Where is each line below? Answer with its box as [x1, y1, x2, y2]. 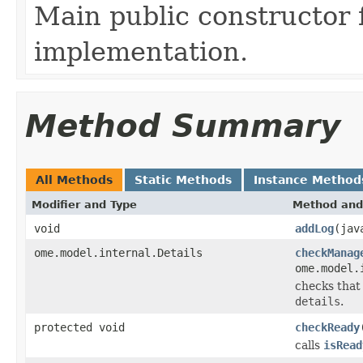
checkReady [295, 320, 360, 334]
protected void [34, 320, 125, 334]
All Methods [36, 173, 113, 186]
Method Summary [25, 107, 340, 144]
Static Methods [135, 173, 232, 186]
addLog [295, 221, 334, 235]
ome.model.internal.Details [34, 246, 203, 259]
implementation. [34, 36, 248, 66]
